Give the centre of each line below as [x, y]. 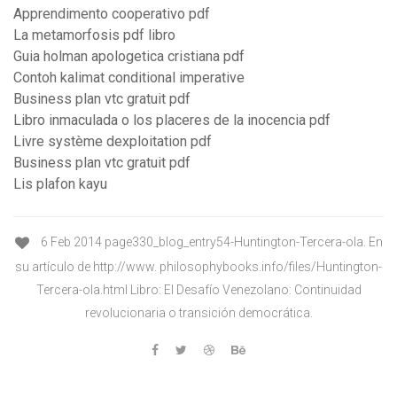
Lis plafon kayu [60, 184]
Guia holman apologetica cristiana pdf [129, 57]
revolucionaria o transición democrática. [198, 312]
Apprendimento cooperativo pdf [112, 14]
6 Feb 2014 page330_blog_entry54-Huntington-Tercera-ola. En [210, 242]
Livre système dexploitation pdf [113, 142]
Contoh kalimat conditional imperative [129, 78]
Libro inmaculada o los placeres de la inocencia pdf [172, 121]
